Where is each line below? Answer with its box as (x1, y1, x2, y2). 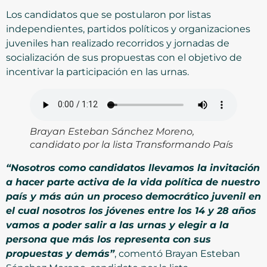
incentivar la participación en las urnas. (6, 66, 189, 77)
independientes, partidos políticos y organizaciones (6, 23, 250, 35)
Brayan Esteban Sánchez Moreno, (30, 125, 194, 137)
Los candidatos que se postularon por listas (6, 8, 211, 20)
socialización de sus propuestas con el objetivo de (6, 51, 242, 63)
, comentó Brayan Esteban (114, 247, 240, 259)
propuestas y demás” (6, 247, 114, 259)
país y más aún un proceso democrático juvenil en (6, 190, 261, 202)
